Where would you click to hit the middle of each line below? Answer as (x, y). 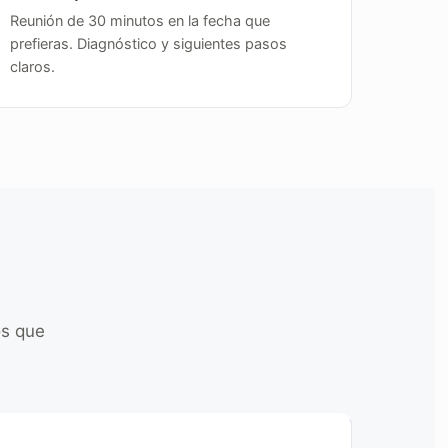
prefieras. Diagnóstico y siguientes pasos (149, 44)
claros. (33, 67)
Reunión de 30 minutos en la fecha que (140, 21)
